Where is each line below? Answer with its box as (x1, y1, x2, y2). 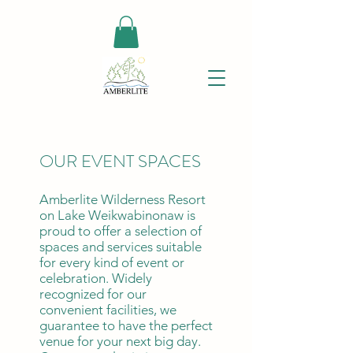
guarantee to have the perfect (39, 317, 213, 333)
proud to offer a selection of (39, 222, 202, 239)
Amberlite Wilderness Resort (39, 191, 206, 207)
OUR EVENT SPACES (39, 148, 201, 173)
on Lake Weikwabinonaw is (39, 206, 195, 223)
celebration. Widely (39, 269, 152, 286)
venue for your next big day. (39, 333, 201, 349)
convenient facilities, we (39, 301, 176, 318)
